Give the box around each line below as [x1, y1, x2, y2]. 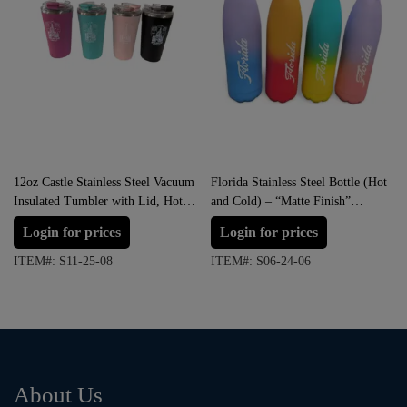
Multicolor [211, 213, 265, 228]
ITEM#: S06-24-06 [211, 254, 311, 269]
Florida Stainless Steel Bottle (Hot [211, 175, 387, 190]
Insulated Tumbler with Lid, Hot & [14, 194, 196, 209]
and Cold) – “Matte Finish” [211, 194, 351, 209]
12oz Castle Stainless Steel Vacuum [14, 175, 194, 190]
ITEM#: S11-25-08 [14, 254, 113, 269]
